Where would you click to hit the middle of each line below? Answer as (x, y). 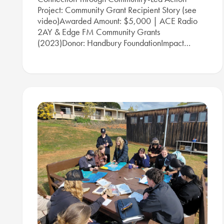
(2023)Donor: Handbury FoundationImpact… (114, 43)
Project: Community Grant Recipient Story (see (117, 10)
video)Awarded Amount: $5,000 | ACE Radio (117, 21)
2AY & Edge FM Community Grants (99, 32)
